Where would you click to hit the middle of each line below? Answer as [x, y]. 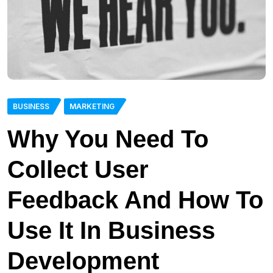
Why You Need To [108, 139]
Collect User [78, 170]
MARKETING [92, 107]
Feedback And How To [135, 200]
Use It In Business [111, 231]
